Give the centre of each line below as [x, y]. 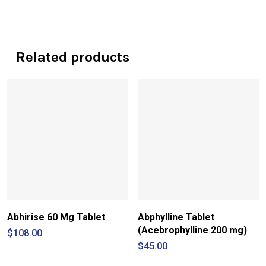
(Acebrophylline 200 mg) [193, 230]
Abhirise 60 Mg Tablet [56, 217]
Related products [72, 57]
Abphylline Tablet [176, 217]
